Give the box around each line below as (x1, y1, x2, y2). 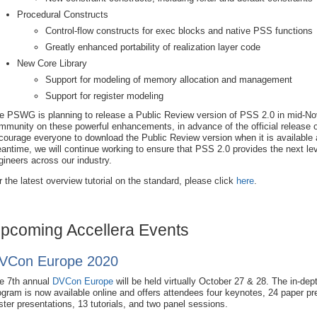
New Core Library (17, 57, 87, 69)
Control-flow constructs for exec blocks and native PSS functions (45, 25, 313, 37)
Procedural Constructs (17, 9, 108, 21)
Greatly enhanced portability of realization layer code (45, 42, 260, 53)
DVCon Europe (52, 275, 113, 287)
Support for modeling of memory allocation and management (45, 74, 292, 85)
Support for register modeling (45, 90, 163, 101)
